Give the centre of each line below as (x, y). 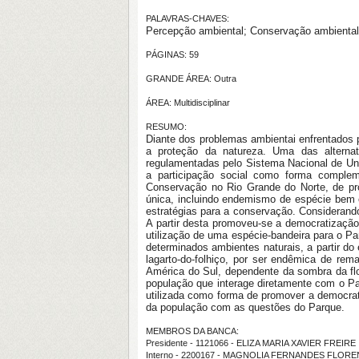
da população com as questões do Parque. (245, 307)
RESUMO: (166, 127)
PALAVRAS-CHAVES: (188, 18)
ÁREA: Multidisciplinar (188, 103)
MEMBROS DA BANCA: (192, 331)
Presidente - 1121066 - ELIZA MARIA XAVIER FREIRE (251, 343)
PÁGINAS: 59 (172, 54)
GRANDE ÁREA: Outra (191, 79)
